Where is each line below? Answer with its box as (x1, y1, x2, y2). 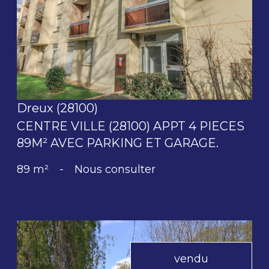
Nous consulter (74, 162, 156, 176)
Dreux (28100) (17, 100, 98, 115)
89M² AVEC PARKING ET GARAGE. (17, 135, 219, 150)
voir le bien (104, 8, 165, 22)
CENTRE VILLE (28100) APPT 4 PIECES (17, 118, 244, 133)
